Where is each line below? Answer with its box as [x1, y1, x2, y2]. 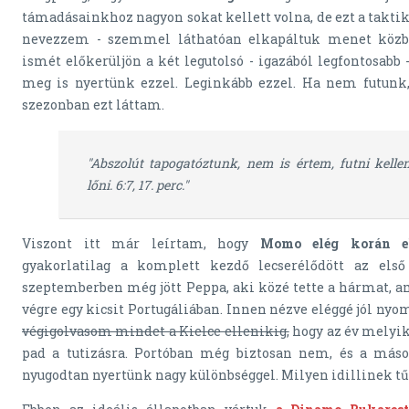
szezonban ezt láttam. [22, 96, 164, 114]
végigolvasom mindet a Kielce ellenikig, [22, 322, 289, 341]
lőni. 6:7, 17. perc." [87, 176, 188, 194]
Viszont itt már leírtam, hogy [22, 235, 249, 253]
